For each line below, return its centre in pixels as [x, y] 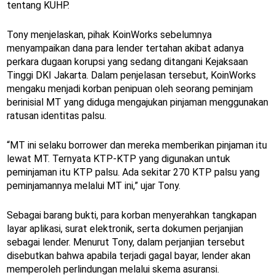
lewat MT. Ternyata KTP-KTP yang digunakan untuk [118, 159]
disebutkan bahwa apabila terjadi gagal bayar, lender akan [129, 256]
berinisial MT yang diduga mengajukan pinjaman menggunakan [137, 103]
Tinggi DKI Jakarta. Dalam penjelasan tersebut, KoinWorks [131, 76]
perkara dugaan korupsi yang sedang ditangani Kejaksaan [127, 62]
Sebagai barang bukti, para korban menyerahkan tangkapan [132, 215]
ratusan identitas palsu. [56, 116]
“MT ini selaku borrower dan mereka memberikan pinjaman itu [137, 145]
